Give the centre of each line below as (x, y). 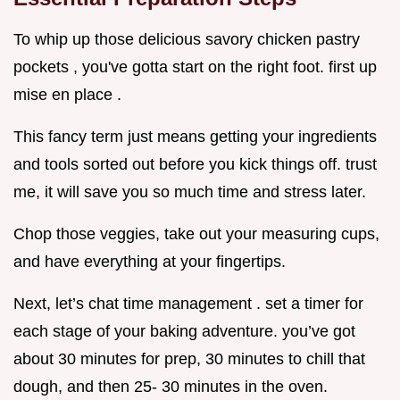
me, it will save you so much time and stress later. (190, 192)
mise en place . (67, 95)
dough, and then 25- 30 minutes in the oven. (171, 387)
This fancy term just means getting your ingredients (195, 137)
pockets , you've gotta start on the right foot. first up (195, 67)
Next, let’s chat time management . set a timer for (188, 304)
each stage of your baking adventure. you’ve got (184, 332)
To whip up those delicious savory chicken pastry (187, 40)
